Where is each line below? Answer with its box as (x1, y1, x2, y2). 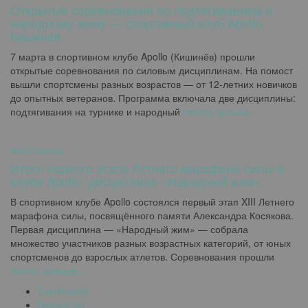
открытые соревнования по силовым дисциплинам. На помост (10, 63, 293, 77)
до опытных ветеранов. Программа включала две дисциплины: (10, 91, 296, 104)
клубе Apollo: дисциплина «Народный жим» (10, 172, 261, 190)
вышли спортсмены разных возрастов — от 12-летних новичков (10, 77, 297, 91)
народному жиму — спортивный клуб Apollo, (10, 14, 265, 32)
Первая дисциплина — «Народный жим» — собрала (10, 222, 248, 236)
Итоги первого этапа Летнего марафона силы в (10, 159, 284, 177)
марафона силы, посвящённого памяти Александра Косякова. (10, 208, 294, 222)
